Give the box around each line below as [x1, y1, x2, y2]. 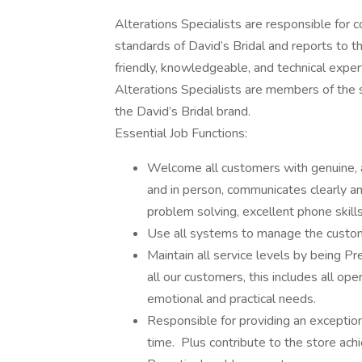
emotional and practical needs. [147, 290, 319, 308]
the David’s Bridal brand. [115, 103, 250, 120]
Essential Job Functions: [115, 124, 257, 142]
